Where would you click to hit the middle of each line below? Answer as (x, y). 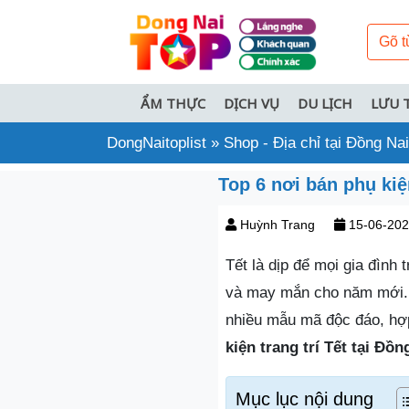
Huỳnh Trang (278, 224)
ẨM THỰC (173, 103)
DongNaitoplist (157, 142)
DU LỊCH (325, 103)
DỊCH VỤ (252, 103)
